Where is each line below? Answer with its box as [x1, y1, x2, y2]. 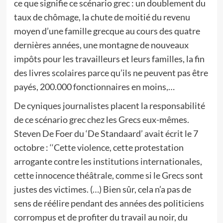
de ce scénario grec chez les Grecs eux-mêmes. [13, 114, 189, 125]
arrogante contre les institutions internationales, [13, 156, 202, 167]
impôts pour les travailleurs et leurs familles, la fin [13, 53, 205, 64]
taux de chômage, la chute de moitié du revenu [13, 11, 190, 22]
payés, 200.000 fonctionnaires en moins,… [13, 81, 175, 92]
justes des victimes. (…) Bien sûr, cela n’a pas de [13, 184, 191, 195]
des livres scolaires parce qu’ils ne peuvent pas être [13, 67, 208, 78]
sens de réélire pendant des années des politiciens [13, 198, 204, 209]
